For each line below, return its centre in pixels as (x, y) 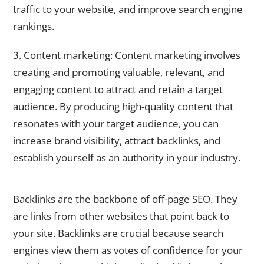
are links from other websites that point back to (121, 216)
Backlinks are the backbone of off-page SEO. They (125, 199)
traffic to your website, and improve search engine (128, 9)
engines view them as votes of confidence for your (128, 250)
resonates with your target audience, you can (116, 123)
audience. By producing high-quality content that (123, 106)
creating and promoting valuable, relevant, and (119, 72)
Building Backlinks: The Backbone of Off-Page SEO (111, 184)
